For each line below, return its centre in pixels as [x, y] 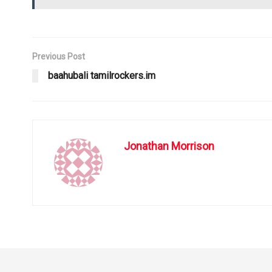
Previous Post [58, 56]
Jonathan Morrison [169, 146]
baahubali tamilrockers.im [101, 75]
